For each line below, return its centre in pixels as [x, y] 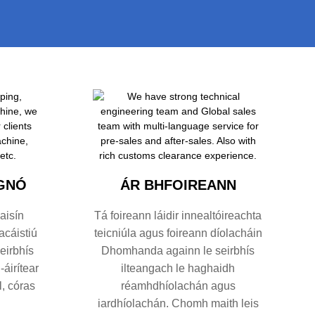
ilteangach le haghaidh [178, 268]
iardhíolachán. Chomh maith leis [178, 303]
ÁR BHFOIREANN [178, 185]
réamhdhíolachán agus [178, 285]
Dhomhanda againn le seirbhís [178, 250]
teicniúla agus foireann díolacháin [178, 233]
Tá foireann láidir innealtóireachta [178, 215]
